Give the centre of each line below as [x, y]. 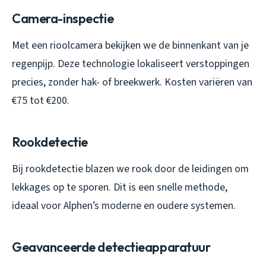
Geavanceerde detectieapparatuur [111, 247]
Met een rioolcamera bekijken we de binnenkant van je [130, 46]
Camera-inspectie [63, 19]
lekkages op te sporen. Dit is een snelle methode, [120, 188]
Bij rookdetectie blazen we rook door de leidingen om [130, 169]
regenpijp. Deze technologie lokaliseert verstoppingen [131, 64]
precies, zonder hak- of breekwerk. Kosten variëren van [132, 83]
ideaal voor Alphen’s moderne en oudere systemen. [124, 206]
